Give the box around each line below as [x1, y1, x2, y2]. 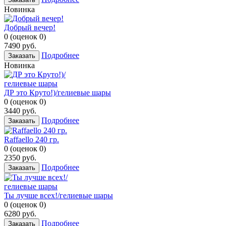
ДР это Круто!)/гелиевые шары [4, 88, 111, 97]
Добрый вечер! [4, 23, 55, 32]
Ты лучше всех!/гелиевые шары [4, 191, 113, 200]
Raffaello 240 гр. [4, 135, 59, 144]
